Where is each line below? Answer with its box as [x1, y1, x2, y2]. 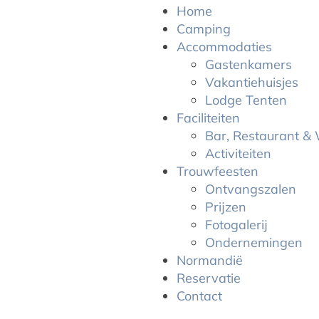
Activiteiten [205, 145, 271, 162]
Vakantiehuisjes [205, 74, 298, 90]
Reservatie [177, 270, 241, 286]
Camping [177, 21, 231, 37]
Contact [177, 288, 222, 304]
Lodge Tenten [205, 92, 287, 108]
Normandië [177, 252, 243, 268]
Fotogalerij [205, 216, 268, 233]
